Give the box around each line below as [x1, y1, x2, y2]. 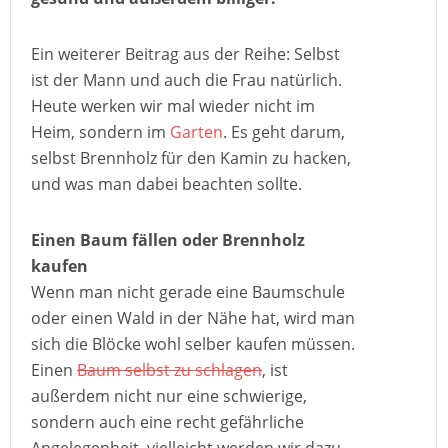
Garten [170, 121, 223, 143]
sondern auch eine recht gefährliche [31, 411, 304, 433]
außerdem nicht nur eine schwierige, [31, 385, 307, 407]
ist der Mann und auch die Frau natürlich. [31, 69, 342, 91]
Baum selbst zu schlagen [77, 359, 262, 381]
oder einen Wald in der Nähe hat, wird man [31, 307, 355, 329]
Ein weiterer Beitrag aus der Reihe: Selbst [31, 43, 340, 65]
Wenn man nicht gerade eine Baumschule [31, 281, 345, 303]
